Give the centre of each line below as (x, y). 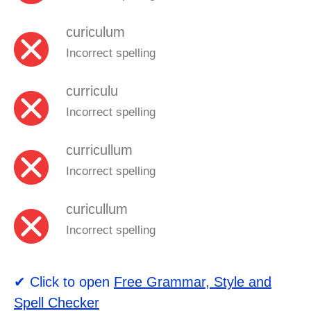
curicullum (97, 209)
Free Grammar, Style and (193, 282)
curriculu (92, 91)
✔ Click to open (64, 282)
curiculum (95, 32)
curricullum (99, 150)
